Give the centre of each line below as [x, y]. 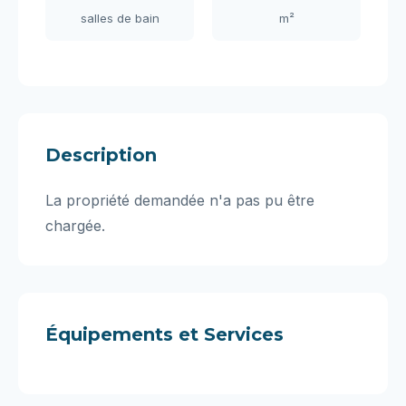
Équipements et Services [164, 334]
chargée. [75, 226]
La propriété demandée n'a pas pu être [180, 200]
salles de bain [120, 18]
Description [101, 155]
